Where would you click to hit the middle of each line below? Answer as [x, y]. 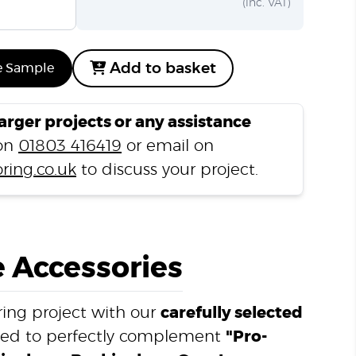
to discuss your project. [167, 170]
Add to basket [161, 68]
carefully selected [232, 313]
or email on [168, 146]
